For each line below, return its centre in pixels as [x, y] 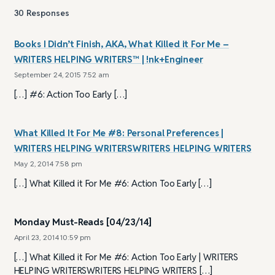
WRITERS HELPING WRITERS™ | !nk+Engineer [108, 59]
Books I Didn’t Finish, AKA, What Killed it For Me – [121, 44]
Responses [48, 13]
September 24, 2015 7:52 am [61, 74]
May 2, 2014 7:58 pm [48, 163]
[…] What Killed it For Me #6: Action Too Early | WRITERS [126, 257]
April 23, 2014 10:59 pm [52, 237]
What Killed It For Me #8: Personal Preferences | [119, 133]
